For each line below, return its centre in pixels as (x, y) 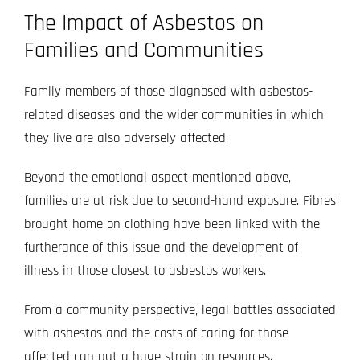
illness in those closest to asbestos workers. (147, 270)
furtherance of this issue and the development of (161, 247)
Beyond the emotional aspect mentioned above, (157, 177)
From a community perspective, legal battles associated (180, 310)
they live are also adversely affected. (128, 138)
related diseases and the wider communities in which (174, 115)
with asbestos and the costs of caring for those (156, 333)
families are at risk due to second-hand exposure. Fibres (180, 200)
